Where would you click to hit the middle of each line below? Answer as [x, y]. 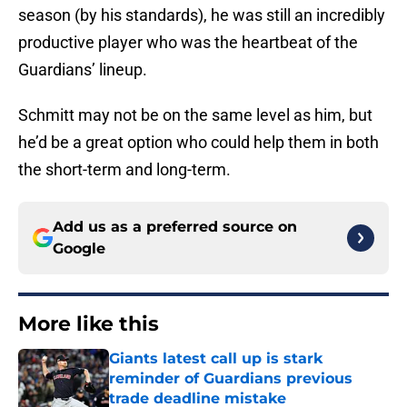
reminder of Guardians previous [231, 379]
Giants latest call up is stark [216, 359]
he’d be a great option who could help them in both [199, 143]
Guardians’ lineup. [84, 70]
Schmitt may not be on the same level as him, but [195, 115]
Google [79, 249]
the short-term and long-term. [124, 170]
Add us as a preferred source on [175, 227]
